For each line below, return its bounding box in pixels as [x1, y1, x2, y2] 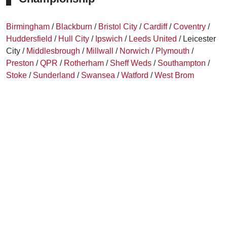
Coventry [173, 22, 206, 31]
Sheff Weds [110, 59, 152, 67]
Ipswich [95, 34, 123, 43]
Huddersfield [6, 34, 52, 43]
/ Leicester [177, 34, 216, 43]
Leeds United [129, 34, 177, 43]
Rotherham [64, 59, 104, 67]
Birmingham [6, 22, 50, 31]
